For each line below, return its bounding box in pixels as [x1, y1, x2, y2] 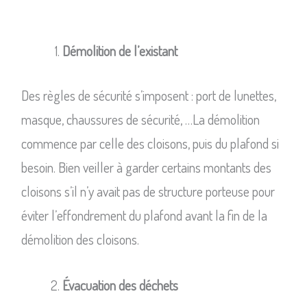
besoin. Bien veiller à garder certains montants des [21, 158, 271, 176]
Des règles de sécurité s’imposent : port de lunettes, [21, 86, 276, 104]
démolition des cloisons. [21, 230, 139, 248]
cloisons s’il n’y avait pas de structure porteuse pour [21, 182, 275, 200]
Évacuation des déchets [62, 275, 178, 294]
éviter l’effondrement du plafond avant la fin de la [21, 206, 267, 224]
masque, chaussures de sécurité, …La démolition [21, 110, 260, 128]
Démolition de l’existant [62, 41, 177, 60]
